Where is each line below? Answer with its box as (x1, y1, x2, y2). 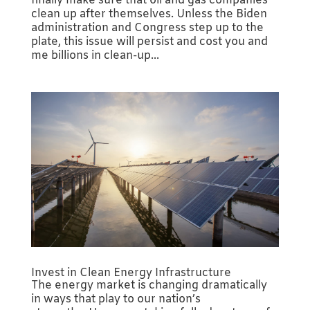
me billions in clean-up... (30, 48, 159, 64)
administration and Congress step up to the (30, 21, 264, 36)
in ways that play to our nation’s (30, 292, 201, 307)
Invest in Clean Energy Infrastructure (30, 266, 231, 281)
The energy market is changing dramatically (30, 278, 267, 293)
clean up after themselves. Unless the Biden (30, 7, 267, 22)
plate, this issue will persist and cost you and (30, 35, 268, 50)
